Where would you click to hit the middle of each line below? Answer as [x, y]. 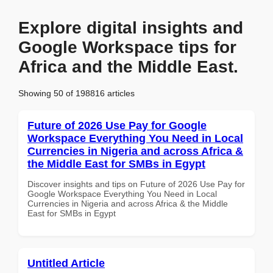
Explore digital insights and [131, 28]
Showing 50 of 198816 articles [76, 93]
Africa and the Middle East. [128, 67]
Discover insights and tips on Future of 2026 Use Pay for [136, 184]
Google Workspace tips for [127, 47]
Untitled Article [66, 263]
